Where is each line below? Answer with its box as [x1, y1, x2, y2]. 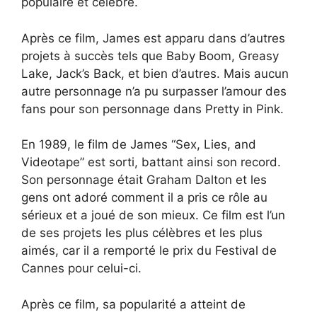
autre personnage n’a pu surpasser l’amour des [21, 83, 287, 98]
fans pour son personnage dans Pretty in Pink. [21, 101, 284, 116]
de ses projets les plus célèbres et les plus [21, 226, 263, 241]
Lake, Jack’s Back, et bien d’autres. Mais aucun [21, 66, 289, 81]
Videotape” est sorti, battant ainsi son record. [21, 155, 281, 170]
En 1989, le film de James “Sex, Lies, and [21, 137, 256, 152]
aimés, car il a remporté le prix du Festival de [21, 243, 277, 258]
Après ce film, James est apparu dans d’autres [21, 30, 285, 45]
